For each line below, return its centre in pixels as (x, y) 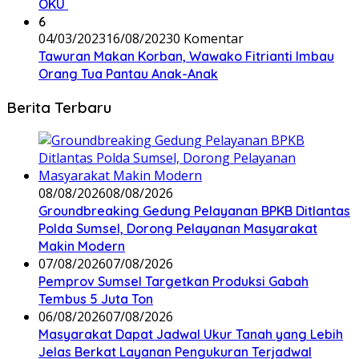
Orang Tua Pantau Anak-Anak (128, 74)
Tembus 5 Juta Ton (96, 299)
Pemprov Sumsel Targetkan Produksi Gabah (173, 282)
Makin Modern (82, 246)
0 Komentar (208, 38)
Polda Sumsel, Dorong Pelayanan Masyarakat (178, 229)
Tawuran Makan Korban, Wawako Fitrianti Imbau (186, 56)
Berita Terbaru (59, 107)
